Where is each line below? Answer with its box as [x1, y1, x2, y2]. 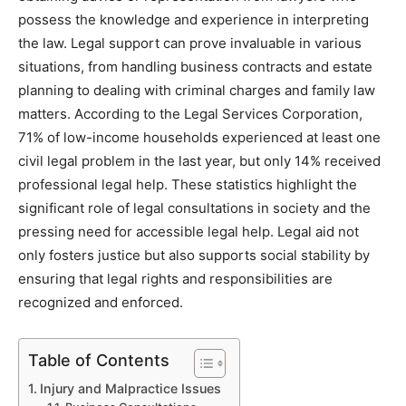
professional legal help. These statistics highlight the [18, 175, 357, 193]
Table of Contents [28, 350, 169, 370]
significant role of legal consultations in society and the [18, 198, 371, 217]
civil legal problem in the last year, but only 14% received [18, 151, 381, 169]
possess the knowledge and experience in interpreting [18, 10, 369, 28]
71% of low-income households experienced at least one [18, 128, 381, 146]
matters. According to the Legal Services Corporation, [18, 104, 362, 122]
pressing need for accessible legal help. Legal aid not [18, 222, 359, 240]
